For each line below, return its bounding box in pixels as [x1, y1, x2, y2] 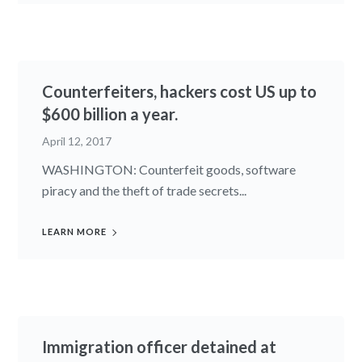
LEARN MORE [42, 225, 107, 237]
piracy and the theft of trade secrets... [42, 182, 247, 198]
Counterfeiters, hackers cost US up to [42, 81, 318, 101]
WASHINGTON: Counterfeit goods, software [42, 161, 297, 177]
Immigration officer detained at [42, 336, 277, 356]
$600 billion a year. [42, 103, 179, 124]
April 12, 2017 [42, 133, 112, 148]
